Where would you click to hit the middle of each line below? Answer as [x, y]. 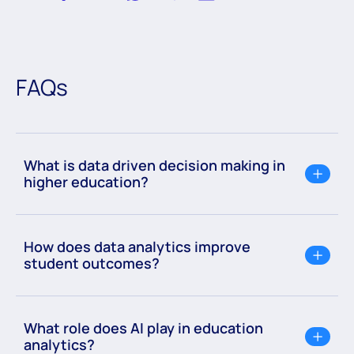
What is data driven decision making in [154, 166]
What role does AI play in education [143, 328]
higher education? [86, 182]
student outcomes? [92, 264]
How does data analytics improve [137, 247]
